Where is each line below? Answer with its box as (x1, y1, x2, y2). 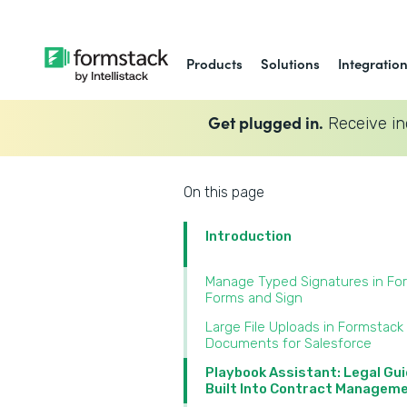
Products (186, 54, 243, 73)
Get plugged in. (207, 110, 323, 134)
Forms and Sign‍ (205, 290, 303, 306)
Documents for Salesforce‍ (205, 335, 372, 352)
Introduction (205, 228, 292, 244)
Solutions (261, 54, 321, 73)
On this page (184, 184, 264, 201)
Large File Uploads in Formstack (205, 319, 403, 335)
